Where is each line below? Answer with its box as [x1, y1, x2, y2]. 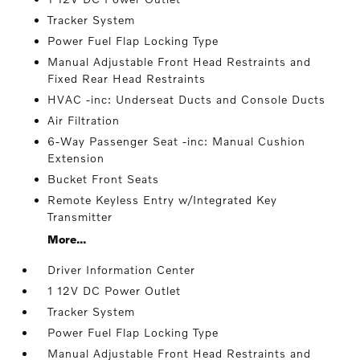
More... [47, 232, 87, 246]
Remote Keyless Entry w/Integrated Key [47, 193, 278, 207]
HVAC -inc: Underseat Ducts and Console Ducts [47, 92, 326, 106]
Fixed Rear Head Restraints [47, 72, 207, 85]
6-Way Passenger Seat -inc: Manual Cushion [47, 134, 306, 148]
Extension [47, 151, 105, 165]
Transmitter [47, 210, 113, 223]
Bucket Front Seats [47, 172, 160, 186]
